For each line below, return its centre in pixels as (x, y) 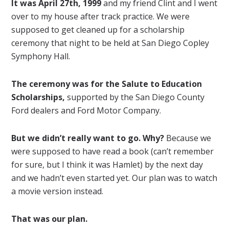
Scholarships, (38, 97)
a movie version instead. (58, 191)
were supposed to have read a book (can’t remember (113, 151)
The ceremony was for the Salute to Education (107, 84)
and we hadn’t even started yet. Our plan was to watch (114, 178)
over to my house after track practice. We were (101, 16)
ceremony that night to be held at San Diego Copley (110, 43)
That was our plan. (50, 219)
